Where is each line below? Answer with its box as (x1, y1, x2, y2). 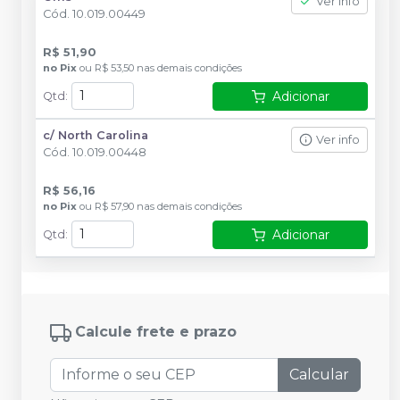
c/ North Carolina (43, 128, 148, 142)
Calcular (289, 366, 349, 383)
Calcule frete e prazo (75, 323, 237, 341)
